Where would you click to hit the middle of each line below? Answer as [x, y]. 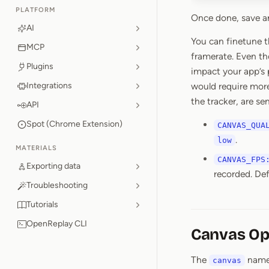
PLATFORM [35, 10]
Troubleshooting [57, 185]
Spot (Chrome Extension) [74, 124]
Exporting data [53, 166]
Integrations [49, 86]
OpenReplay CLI [57, 224]
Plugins [40, 66]
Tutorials [42, 204]
